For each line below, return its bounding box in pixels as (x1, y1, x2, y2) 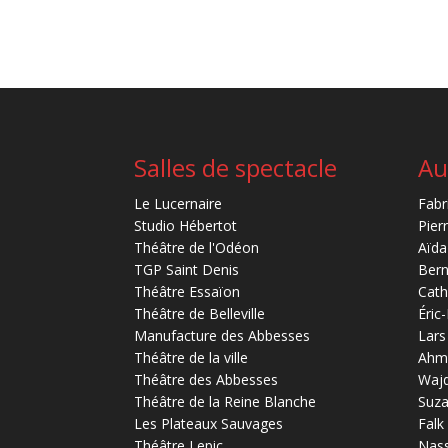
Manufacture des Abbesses (134, 326, 311, 346)
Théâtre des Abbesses (134, 370, 279, 390)
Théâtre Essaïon (134, 282, 241, 302)
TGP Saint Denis (134, 260, 240, 280)
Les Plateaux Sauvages (134, 414, 284, 434)
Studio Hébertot (134, 216, 238, 236)
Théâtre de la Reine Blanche (134, 392, 317, 412)
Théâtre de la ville (134, 348, 249, 368)
